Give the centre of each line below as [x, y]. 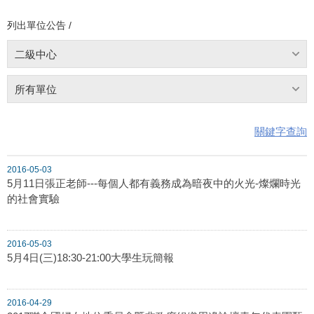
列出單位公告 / [39, 25]
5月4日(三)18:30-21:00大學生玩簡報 [90, 257]
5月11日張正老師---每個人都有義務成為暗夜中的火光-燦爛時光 [154, 183]
